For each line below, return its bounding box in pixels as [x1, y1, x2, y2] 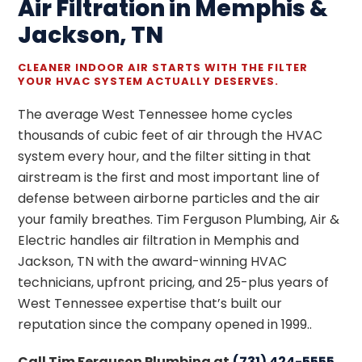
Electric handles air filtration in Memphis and [18, 230, 300, 250]
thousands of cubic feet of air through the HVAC [18, 125, 323, 145]
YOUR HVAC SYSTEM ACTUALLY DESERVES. [18, 73, 280, 89]
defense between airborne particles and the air [18, 188, 321, 208]
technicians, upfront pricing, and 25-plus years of [18, 272, 330, 292]
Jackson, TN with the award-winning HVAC [18, 251, 288, 271]
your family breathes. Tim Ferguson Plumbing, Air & [18, 209, 340, 229]
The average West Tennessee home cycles [18, 104, 293, 124]
